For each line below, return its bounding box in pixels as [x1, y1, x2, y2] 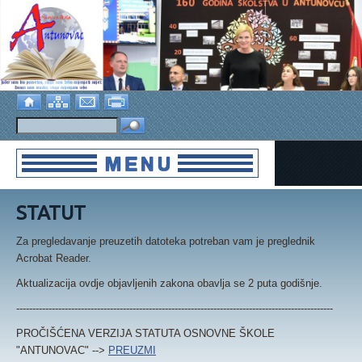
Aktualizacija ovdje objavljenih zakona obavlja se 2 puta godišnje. [16, 277, 326, 289]
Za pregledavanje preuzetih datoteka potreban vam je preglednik [16, 235, 315, 247]
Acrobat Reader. [16, 252, 91, 264]
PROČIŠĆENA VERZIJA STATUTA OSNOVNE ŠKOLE [16, 327, 275, 339]
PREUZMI [108, 344, 156, 356]
